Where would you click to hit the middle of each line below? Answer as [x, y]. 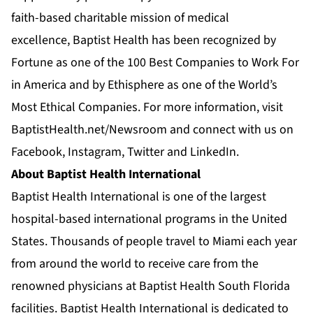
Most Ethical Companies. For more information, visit [147, 108]
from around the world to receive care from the [135, 264]
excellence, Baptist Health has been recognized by [144, 41]
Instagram [95, 152]
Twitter [146, 152]
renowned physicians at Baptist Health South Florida [151, 286]
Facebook [37, 152]
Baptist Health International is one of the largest [139, 197]
